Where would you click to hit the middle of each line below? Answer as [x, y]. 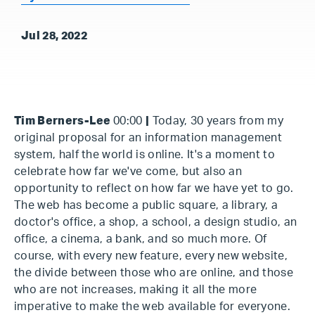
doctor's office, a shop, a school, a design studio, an [156, 222]
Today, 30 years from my [217, 121]
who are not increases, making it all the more [136, 290]
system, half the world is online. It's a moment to [145, 155]
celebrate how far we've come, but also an [128, 172]
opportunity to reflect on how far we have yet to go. [154, 188]
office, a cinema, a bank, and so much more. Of [141, 239]
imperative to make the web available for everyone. [153, 307]
